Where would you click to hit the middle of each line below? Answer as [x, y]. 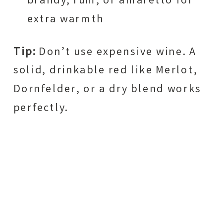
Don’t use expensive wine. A [116, 52]
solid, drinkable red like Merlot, [105, 71]
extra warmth [66, 20]
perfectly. [41, 108]
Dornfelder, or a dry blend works [107, 89]
